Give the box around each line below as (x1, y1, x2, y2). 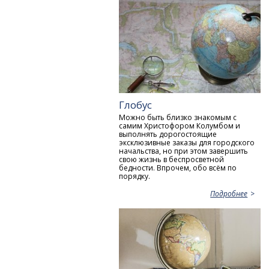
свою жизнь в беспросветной (119, 154, 225, 165)
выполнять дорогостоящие (119, 129, 217, 140)
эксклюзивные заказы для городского (119, 138, 255, 148)
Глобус (119, 97, 153, 112)
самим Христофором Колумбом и (119, 121, 241, 131)
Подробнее (210, 188, 248, 199)
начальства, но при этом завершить (119, 146, 249, 157)
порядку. (119, 171, 151, 182)
